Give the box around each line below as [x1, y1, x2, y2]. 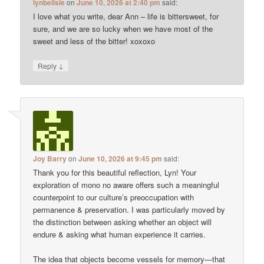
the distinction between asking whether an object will [33, 216, 212, 227]
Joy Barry [33, 153, 67, 164]
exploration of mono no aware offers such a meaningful [33, 179, 220, 190]
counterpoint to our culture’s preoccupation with [33, 191, 194, 203]
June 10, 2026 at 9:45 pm [78, 153, 163, 164]
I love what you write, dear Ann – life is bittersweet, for [33, 11, 219, 22]
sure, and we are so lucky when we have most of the [33, 23, 213, 35]
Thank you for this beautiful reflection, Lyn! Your [33, 166, 197, 178]
